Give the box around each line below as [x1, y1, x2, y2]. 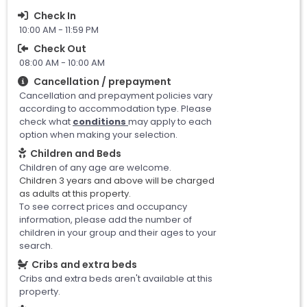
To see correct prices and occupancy [19, 199, 187, 213]
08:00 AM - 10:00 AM [19, 56, 105, 69]
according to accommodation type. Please [19, 101, 212, 115]
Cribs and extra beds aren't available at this [19, 271, 212, 285]
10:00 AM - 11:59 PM [19, 23, 99, 36]
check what [19, 114, 73, 128]
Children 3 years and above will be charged [19, 173, 214, 187]
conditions [73, 114, 128, 128]
